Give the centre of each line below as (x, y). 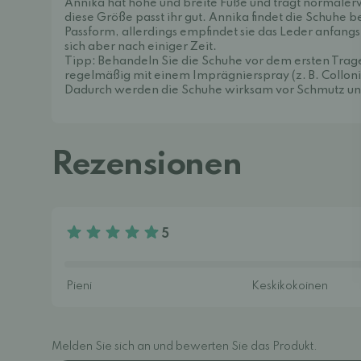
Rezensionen (147, 165)
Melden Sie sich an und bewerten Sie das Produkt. (185, 346)
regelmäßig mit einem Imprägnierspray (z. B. (193, 76)
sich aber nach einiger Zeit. (141, 47)
